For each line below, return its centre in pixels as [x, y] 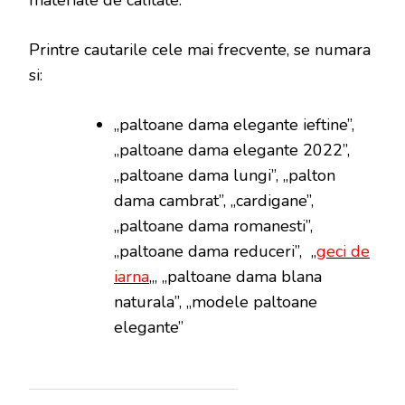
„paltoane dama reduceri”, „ [215, 251]
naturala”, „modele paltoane [216, 301]
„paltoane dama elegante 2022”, [232, 150]
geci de [343, 251]
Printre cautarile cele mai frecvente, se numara [200, 49]
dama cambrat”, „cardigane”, [214, 200]
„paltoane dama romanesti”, [213, 226]
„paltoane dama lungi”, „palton [225, 175]
